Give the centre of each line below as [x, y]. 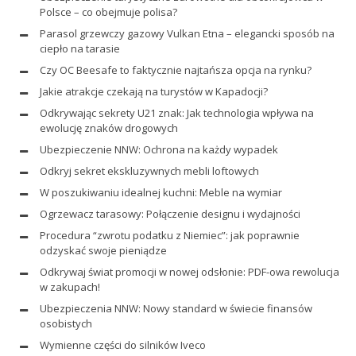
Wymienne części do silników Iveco [124, 344]
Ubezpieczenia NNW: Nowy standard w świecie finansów [176, 308]
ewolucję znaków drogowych [109, 128]
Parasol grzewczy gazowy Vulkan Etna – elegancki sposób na [187, 33]
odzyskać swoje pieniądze [103, 250]
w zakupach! [70, 286]
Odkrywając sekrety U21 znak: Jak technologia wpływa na [177, 112]
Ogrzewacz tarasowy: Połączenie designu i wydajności [170, 213]
